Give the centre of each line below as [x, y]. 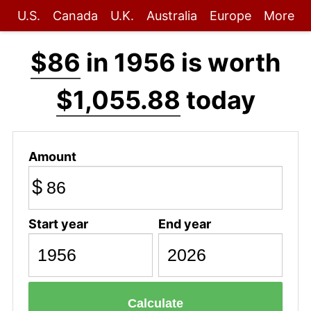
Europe [230, 16]
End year [184, 224]
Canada [75, 16]
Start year [58, 224]
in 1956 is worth [180, 62]
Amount [52, 156]
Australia [171, 16]
